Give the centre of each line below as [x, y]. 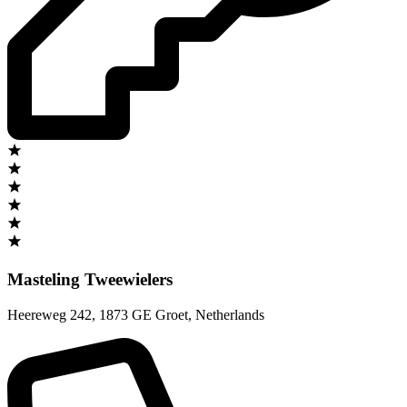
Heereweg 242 [50, 314]
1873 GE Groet [144, 314]
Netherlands [230, 314]
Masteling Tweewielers [90, 280]
